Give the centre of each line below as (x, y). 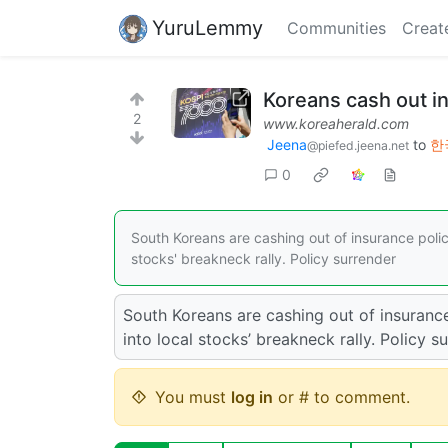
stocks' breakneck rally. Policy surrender (263, 258)
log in (252, 396)
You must (193, 396)
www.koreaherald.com (336, 123)
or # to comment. (341, 396)
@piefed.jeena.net (358, 145)
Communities (336, 28)
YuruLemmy (207, 27)
